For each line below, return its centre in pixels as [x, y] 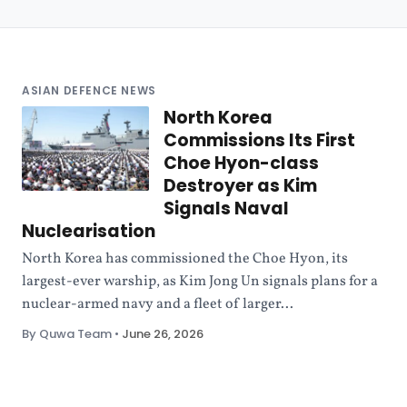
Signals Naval [226, 208]
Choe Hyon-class [241, 163]
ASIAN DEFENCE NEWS [89, 90]
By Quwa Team [67, 334]
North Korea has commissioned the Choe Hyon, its [185, 259]
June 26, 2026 [163, 334]
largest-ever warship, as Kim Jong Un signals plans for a [200, 282]
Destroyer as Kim [240, 186]
